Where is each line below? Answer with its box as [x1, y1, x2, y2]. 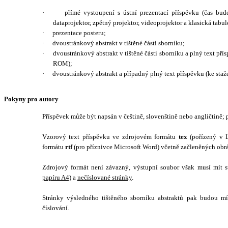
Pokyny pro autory [4, 95, 59, 103]
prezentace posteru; [52, 29, 106, 37]
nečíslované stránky [77, 174, 132, 181]
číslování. [42, 204, 69, 212]
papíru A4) [42, 174, 71, 181]
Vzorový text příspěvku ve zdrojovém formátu [42, 133, 179, 140]
